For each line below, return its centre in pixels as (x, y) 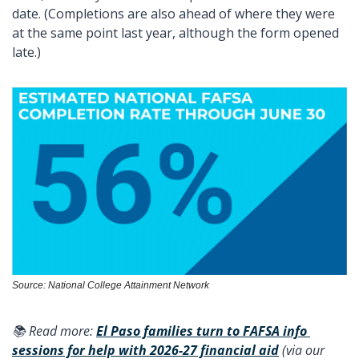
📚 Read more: (54, 331)
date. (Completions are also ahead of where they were (173, 13)
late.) (28, 52)
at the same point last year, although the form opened (175, 32)
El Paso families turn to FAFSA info (202, 331)
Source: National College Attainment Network (111, 286)
